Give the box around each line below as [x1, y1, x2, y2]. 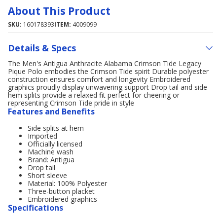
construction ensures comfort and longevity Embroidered [8, 74, 190, 84]
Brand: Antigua [28, 155, 74, 164]
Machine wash [28, 147, 74, 156]
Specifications [8, 202, 63, 213]
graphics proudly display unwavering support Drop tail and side [8, 82, 207, 92]
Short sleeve [28, 171, 67, 180]
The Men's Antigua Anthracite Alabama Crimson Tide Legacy [8, 59, 201, 68]
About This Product [8, 4, 110, 18]
